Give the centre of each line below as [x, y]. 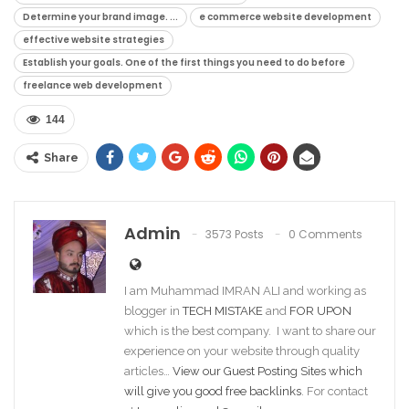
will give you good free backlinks [213, 391]
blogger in [153, 311]
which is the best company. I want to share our [250, 331]
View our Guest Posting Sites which [267, 371]
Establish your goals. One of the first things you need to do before [184, 63]
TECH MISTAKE [224, 311]
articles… [148, 371]
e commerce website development [285, 17]
